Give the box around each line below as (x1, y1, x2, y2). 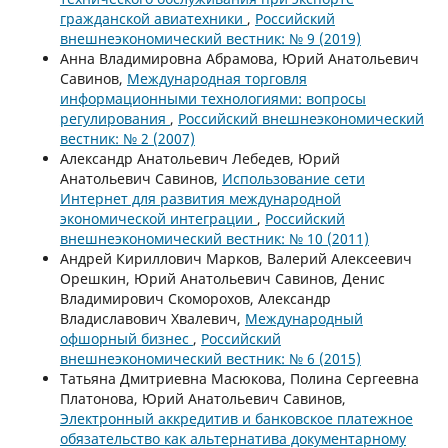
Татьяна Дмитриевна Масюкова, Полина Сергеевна (59, 368, 419, 388)
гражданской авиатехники (59, 8, 247, 28)
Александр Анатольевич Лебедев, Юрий (59, 148, 340, 168)
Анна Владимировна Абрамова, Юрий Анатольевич (59, 48, 419, 68)
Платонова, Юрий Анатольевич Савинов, (59, 388, 346, 408)
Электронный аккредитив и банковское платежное (59, 408, 413, 428)
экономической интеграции (59, 208, 257, 228)
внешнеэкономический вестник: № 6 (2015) (59, 348, 361, 368)
